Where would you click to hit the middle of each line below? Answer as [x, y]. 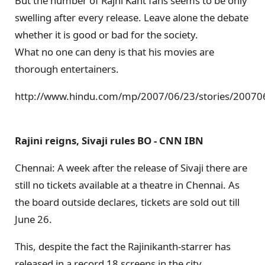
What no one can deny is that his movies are [114, 52]
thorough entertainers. [67, 69]
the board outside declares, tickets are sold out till [127, 202]
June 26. [33, 219]
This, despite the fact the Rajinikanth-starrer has [123, 246]
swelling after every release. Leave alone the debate [132, 18]
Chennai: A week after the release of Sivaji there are [131, 167]
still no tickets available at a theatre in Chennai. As [127, 185]
